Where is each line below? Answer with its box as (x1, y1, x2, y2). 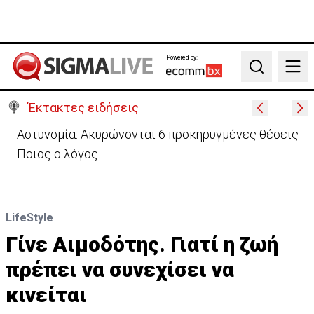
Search (247, 67, 281, 81)
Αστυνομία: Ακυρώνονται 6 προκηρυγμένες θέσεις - (17, 127, 305, 142)
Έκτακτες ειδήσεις (28, 100, 139, 115)
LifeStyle (6, 211, 53, 224)
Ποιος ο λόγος (17, 146, 98, 161)
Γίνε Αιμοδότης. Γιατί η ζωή (6, 232, 278, 257)
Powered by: (165, 53, 198, 61)
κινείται (6, 282, 87, 307)
